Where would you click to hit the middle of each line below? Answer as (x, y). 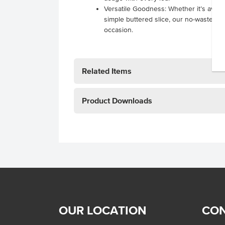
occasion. (119, 30)
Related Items (107, 71)
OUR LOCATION (103, 210)
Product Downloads (117, 100)
